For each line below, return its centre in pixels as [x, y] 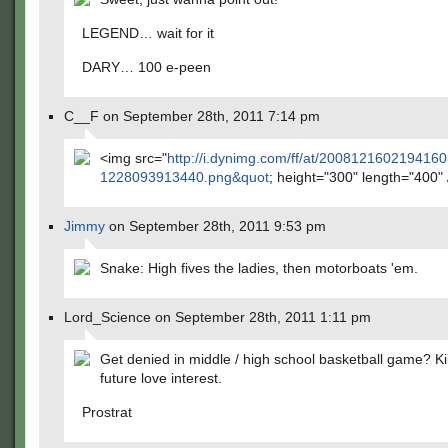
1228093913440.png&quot [184, 177]
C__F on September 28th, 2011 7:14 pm [192, 116]
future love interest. [161, 378]
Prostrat [107, 412]
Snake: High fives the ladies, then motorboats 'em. [259, 268]
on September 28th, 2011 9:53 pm [215, 226]
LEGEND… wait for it [148, 33]
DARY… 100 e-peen [146, 67]
